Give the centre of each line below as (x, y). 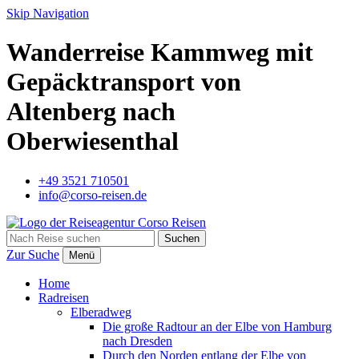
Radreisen (64, 297)
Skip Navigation (48, 13)
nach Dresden (137, 341)
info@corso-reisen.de (93, 195)
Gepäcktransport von (124, 82)
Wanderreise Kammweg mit (160, 52)
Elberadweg (101, 312)
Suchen (182, 238)
